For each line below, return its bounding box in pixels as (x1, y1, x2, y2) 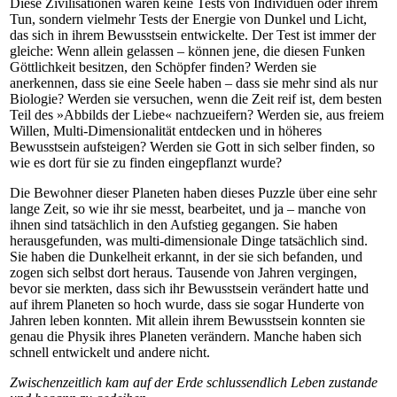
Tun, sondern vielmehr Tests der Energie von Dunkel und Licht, (10, 11, 367, 27)
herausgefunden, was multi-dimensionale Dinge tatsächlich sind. (10, 232, 368, 248)
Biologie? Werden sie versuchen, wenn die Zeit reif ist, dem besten (10, 90, 382, 106)
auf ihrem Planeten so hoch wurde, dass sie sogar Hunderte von (10, 296, 364, 312)
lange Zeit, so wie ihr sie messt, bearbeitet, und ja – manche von (10, 200, 366, 216)
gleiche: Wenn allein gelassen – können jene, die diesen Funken (10, 43, 365, 58)
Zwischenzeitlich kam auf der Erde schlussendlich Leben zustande (10, 374, 378, 390)
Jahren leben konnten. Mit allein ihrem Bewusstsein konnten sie (10, 312, 365, 328)
